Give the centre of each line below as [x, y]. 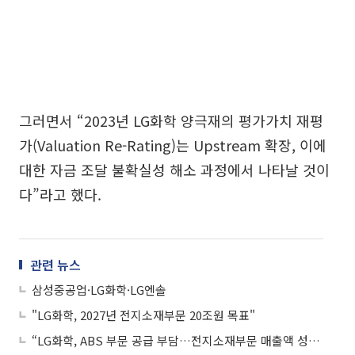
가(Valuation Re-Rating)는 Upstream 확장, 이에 [173, 145]
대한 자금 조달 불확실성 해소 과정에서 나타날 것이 [174, 169]
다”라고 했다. [60, 194]
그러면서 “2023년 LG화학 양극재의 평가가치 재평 [171, 120]
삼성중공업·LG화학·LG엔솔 [99, 289]
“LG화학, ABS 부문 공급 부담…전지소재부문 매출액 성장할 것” [314, 340]
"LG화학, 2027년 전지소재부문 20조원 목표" [143, 315]
